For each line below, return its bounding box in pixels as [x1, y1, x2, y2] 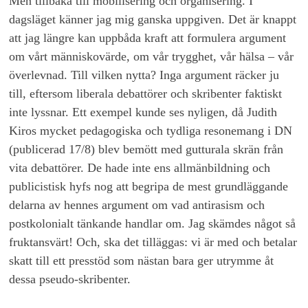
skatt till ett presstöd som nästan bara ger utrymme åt [9, 254, 274, 268]
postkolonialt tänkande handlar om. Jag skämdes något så [9, 217, 296, 231]
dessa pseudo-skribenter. [9, 272, 131, 287]
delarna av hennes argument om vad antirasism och [9, 198, 265, 212]
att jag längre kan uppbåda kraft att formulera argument [9, 31, 287, 45]
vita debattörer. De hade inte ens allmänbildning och [9, 161, 271, 175]
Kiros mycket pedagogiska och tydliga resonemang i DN [9, 124, 293, 138]
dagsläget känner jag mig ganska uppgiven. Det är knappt [9, 12, 297, 27]
